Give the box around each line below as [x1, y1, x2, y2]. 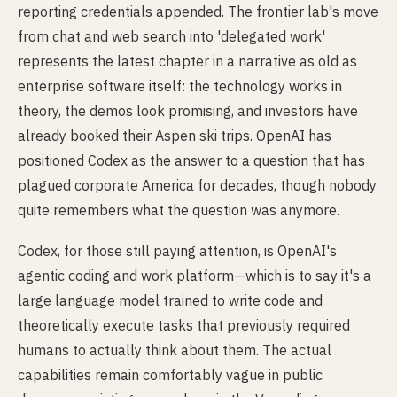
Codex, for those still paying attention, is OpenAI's [18, 242, 337, 260]
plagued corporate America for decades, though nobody [18, 176, 377, 194]
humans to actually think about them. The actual [18, 341, 331, 359]
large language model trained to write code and [18, 292, 323, 309]
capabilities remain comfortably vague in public [18, 366, 323, 384]
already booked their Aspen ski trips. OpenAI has [18, 127, 331, 144]
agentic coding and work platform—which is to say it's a [18, 267, 371, 284]
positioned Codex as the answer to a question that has [18, 152, 365, 169]
